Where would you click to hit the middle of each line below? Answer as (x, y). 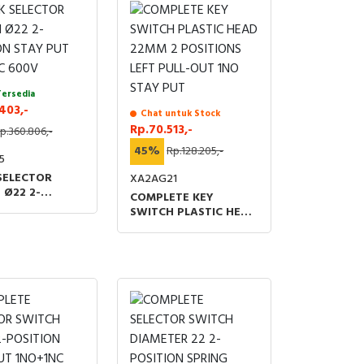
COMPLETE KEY (172, 198)
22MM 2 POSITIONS (183, 227)
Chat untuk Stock (181, 114)
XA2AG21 (154, 179)
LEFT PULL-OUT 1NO (186, 242)
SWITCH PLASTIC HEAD (194, 212)
